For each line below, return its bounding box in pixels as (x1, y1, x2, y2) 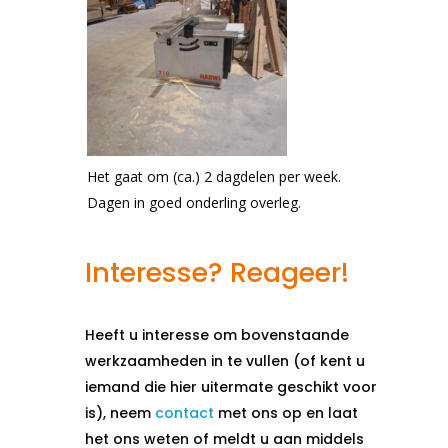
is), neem (85, 403, 156, 423)
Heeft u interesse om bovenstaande (85, 325, 350, 345)
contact (155, 403, 215, 423)
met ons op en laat (214, 403, 359, 423)
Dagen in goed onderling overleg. (87, 193, 302, 212)
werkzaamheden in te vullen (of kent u (85, 351, 366, 371)
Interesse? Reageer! (85, 254, 350, 291)
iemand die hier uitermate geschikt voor (85, 377, 378, 397)
